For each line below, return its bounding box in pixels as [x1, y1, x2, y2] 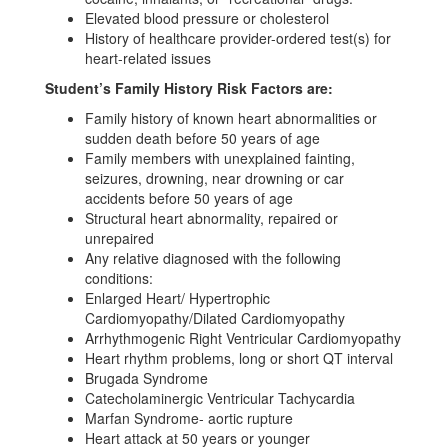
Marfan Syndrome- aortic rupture [85, 408, 293, 428]
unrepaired [85, 228, 154, 248]
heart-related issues [85, 48, 211, 68]
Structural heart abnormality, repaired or [85, 208, 338, 228]
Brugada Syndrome [85, 368, 208, 388]
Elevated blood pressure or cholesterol [85, 8, 329, 28]
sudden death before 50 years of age [85, 128, 320, 148]
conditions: [85, 268, 153, 288]
